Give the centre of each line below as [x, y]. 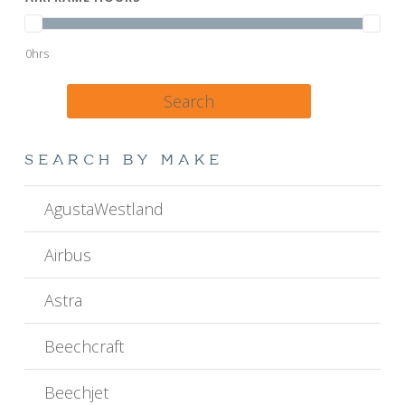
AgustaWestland [104, 209]
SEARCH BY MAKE [124, 161]
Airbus [67, 254]
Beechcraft [84, 347]
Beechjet [76, 392]
